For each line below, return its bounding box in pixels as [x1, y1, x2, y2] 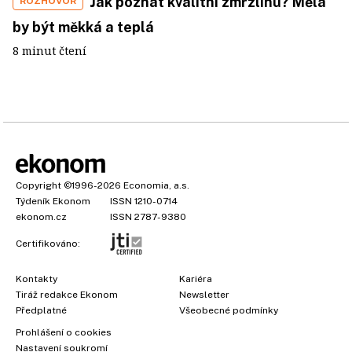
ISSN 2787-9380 [110, 211, 186, 222]
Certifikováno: [16, 237, 80, 249]
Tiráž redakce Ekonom [16, 289, 118, 300]
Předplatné [16, 305, 67, 316]
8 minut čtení [13, 43, 86, 58]
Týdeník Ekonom [16, 196, 90, 207]
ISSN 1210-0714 [110, 196, 178, 207]
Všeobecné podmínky [179, 305, 278, 316]
